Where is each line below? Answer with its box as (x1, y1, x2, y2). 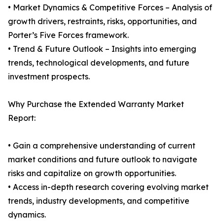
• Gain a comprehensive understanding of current (8, 141, 195, 151)
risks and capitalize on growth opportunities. (8, 168, 176, 179)
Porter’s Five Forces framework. (8, 30, 129, 40)
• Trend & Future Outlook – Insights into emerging (8, 44, 196, 54)
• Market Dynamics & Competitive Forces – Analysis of (8, 2, 212, 13)
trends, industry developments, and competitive (8, 196, 189, 206)
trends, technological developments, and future (8, 58, 189, 68)
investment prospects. (8, 72, 90, 82)
